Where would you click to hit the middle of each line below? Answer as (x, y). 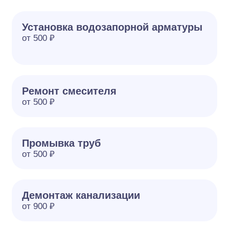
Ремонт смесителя (70, 91)
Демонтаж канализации (81, 195)
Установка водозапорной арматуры (112, 27)
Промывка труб (62, 143)
